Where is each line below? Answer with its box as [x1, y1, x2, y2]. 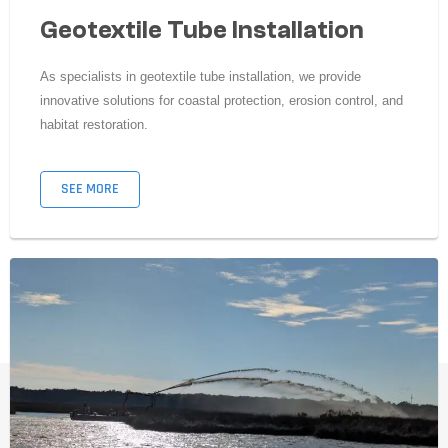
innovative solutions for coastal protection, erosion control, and [40, 93, 403, 109]
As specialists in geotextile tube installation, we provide [40, 69, 361, 85]
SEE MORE [61, 180, 119, 199]
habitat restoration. [40, 117, 148, 133]
